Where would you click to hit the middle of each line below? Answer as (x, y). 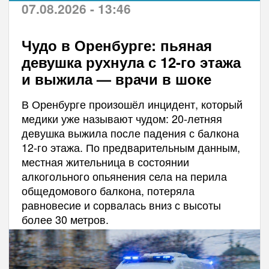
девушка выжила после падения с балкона (130, 133)
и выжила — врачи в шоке (116, 79)
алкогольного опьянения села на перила (124, 176)
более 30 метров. (65, 219)
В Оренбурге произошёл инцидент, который (132, 104)
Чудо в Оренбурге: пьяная (116, 45)
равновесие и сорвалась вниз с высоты (121, 205)
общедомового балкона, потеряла (108, 191)
